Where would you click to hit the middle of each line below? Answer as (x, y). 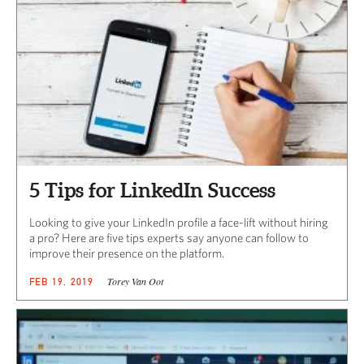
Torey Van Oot (135, 281)
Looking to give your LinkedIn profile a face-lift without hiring (179, 222)
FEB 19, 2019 (62, 281)
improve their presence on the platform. (127, 253)
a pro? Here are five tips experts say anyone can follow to (169, 237)
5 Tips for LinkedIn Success (152, 190)
